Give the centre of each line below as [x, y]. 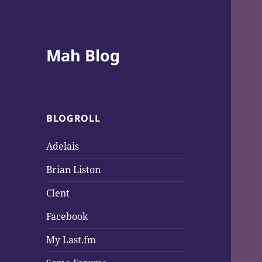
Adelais [63, 146]
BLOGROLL [73, 118]
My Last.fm [71, 240]
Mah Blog [83, 56]
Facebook [67, 217]
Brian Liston [74, 170]
